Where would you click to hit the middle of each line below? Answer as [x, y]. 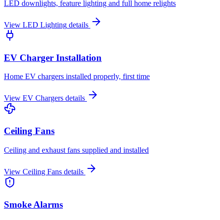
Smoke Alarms [33, 204]
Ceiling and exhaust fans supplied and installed [76, 150]
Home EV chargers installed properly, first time [77, 77]
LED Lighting [45, 25]
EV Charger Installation [53, 57]
